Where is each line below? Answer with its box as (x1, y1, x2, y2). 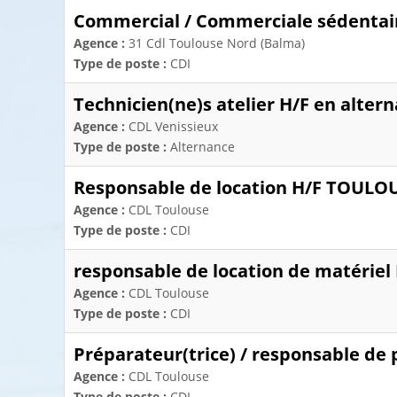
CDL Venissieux (128, 118, 218, 135)
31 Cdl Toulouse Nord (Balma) (128, 35, 305, 51)
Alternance (170, 138, 235, 155)
